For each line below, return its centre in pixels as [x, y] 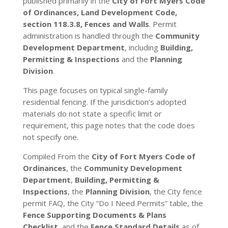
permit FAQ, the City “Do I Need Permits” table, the [113, 203]
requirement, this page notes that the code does [109, 125]
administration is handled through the [89, 36]
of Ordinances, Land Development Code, [100, 12]
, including [142, 47]
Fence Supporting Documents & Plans [94, 215]
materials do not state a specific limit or [92, 113]
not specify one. [50, 137]
